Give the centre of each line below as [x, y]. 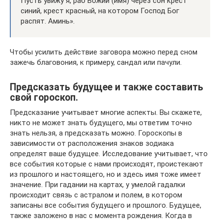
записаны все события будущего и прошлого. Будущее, [106, 205]
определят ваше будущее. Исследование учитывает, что [109, 153]
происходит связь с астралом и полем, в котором [96, 195]
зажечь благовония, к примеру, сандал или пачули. [96, 62]
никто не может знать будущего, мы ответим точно [101, 123]
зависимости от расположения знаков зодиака [92, 143]
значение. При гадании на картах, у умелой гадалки [97, 184]
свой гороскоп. [44, 97]
